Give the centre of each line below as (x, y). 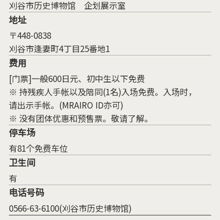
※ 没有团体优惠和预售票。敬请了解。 (81, 118)
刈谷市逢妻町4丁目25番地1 (59, 48)
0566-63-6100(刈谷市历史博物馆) (70, 208)
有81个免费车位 (38, 148)
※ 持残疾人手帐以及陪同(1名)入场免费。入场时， (102, 91)
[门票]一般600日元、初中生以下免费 (77, 78)
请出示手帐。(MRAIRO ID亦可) (66, 105)
